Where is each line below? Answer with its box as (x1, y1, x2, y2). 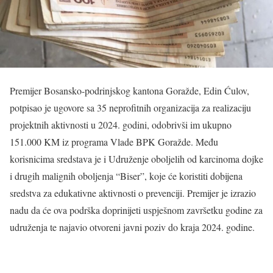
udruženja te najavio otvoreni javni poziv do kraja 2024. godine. (10, 220, 255, 233)
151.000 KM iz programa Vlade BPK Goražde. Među (10, 135, 218, 148)
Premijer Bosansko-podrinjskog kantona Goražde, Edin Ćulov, (10, 83, 249, 97)
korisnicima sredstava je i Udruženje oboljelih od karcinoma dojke (10, 152, 263, 165)
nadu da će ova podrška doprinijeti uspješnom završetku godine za (10, 203, 263, 216)
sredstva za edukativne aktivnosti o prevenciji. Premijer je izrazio (10, 186, 256, 199)
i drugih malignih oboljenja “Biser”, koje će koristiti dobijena (10, 169, 243, 182)
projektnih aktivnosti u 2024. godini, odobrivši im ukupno (10, 118, 232, 131)
